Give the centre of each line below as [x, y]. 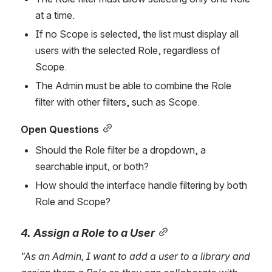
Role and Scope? [73, 201]
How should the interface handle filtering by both [141, 185]
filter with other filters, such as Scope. [117, 102]
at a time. [55, 15]
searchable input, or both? [92, 166]
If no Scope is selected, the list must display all [137, 34]
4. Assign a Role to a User [88, 232]
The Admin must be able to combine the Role [133, 85]
